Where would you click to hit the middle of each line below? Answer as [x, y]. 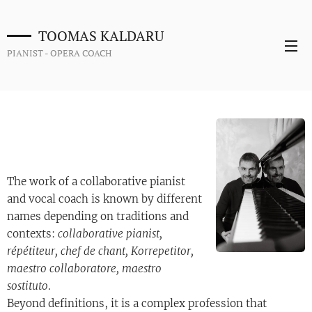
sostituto [28, 286]
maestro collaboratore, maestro [84, 268]
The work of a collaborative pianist [96, 181]
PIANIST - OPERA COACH [59, 53]
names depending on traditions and [98, 216]
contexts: [32, 234]
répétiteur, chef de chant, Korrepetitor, [100, 251]
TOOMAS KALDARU [101, 36]
